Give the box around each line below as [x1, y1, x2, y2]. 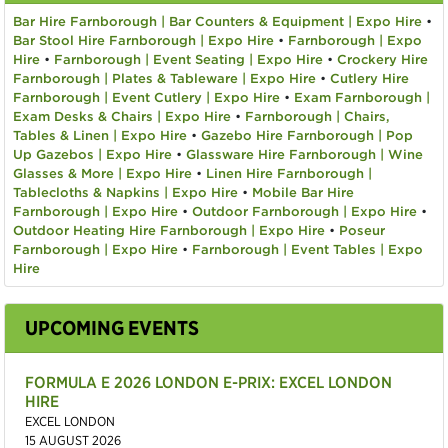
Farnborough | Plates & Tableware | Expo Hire [13, 70, 316, 87]
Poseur [339, 222, 385, 239]
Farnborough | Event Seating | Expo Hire [54, 51, 323, 68]
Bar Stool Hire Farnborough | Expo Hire [13, 32, 274, 49]
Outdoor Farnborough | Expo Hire [192, 203, 417, 220]
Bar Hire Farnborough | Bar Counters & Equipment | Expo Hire [13, 13, 422, 30]
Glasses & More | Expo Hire [13, 165, 192, 182]
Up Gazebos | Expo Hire [13, 146, 172, 163]
